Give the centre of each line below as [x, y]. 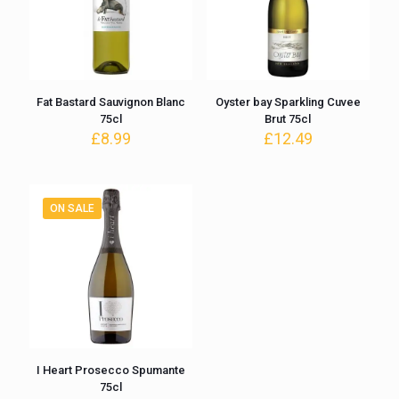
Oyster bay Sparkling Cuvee [288, 102]
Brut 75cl [288, 119]
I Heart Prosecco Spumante [111, 370]
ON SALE [72, 209]
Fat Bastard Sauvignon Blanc [111, 102]
